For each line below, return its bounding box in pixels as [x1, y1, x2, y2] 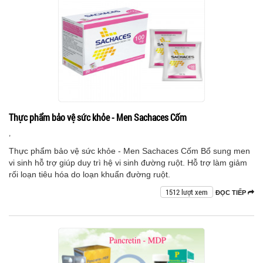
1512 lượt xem [166, 187, 208, 198]
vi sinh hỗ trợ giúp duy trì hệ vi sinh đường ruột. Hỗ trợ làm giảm [9, 158, 247, 168]
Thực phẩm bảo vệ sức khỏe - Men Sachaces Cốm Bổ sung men [9, 146, 250, 156]
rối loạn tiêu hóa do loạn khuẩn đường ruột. [9, 170, 170, 180]
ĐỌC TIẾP [215, 189, 248, 197]
